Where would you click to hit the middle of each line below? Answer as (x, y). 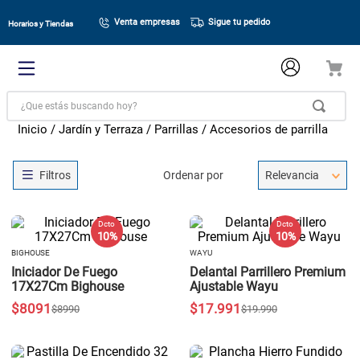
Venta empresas (147, 22)
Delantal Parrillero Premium (268, 272)
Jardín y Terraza (101, 129)
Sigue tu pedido (239, 22)
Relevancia (292, 175)
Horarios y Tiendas (41, 24)
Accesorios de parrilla (269, 129)
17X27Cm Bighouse (67, 287)
